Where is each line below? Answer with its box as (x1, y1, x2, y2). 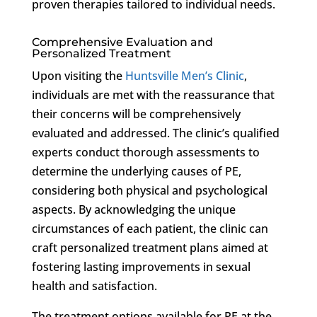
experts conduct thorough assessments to (31, 144, 260, 160)
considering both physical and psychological (31, 182, 267, 198)
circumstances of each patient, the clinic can (31, 220, 268, 236)
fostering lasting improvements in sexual (31, 258, 250, 275)
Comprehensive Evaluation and (31, 35, 213, 49)
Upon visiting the (31, 67, 125, 83)
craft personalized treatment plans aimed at (31, 239, 268, 255)
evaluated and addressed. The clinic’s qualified (31, 125, 279, 141)
